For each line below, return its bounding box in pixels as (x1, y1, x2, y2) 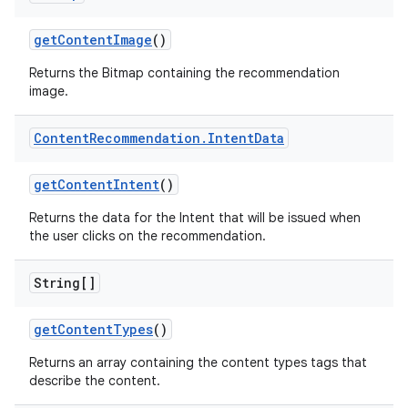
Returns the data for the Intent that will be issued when (29, 209, 361, 226)
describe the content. (29, 372, 160, 389)
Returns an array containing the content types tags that (29, 354, 367, 371)
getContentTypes (34, 321, 153, 338)
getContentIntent (34, 176, 159, 193)
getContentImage (34, 31, 152, 48)
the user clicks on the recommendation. (29, 228, 266, 244)
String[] (34, 274, 96, 291)
